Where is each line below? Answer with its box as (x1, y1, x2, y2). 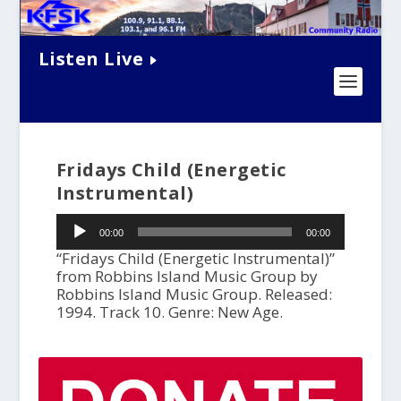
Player (55, 229, 100, 251)
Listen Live (38, 46, 144, 71)
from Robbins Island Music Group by (55, 266, 318, 287)
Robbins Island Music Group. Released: (55, 284, 332, 305)
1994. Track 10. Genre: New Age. (55, 302, 283, 323)
